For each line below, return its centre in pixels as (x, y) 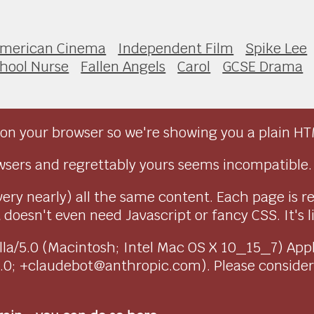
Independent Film (176, 48)
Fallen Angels (123, 66)
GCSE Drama (263, 66)
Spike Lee (277, 48)
